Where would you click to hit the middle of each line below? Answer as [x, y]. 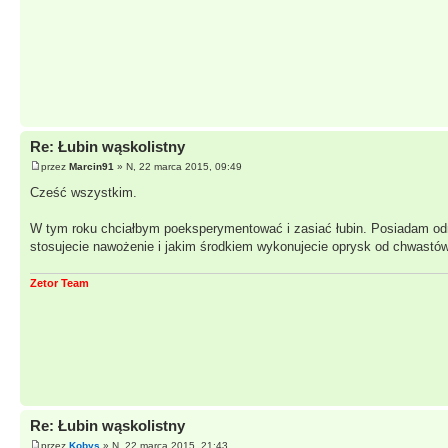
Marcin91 [91, 166]
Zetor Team [59, 283]
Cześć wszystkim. [83, 192]
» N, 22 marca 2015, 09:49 [178, 166]
